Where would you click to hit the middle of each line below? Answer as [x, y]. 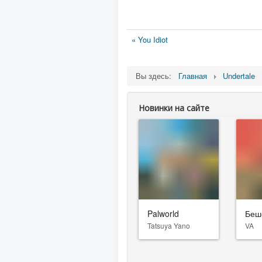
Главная [193, 76]
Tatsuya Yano [169, 225]
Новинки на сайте [174, 108]
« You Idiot [150, 39]
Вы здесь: [156, 76]
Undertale [239, 76]
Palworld [163, 213]
